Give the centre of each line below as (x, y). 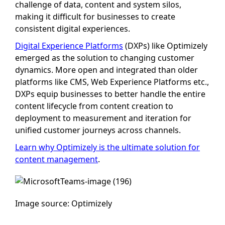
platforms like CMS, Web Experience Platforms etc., (112, 82)
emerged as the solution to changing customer (105, 58)
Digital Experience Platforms (69, 45)
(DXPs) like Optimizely (165, 45)
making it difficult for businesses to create (95, 16)
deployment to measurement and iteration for (103, 118)
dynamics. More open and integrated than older (106, 70)
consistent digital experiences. (73, 28)
